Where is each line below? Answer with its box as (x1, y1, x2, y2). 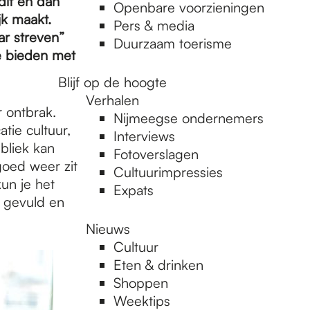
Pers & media (113, 17, 194, 34)
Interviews (113, 127, 175, 145)
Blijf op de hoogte (58, 73, 167, 91)
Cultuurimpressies (113, 163, 223, 181)
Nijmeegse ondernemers (113, 109, 264, 127)
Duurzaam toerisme (113, 35, 232, 52)
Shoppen (113, 274, 168, 291)
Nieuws (86, 220, 130, 237)
